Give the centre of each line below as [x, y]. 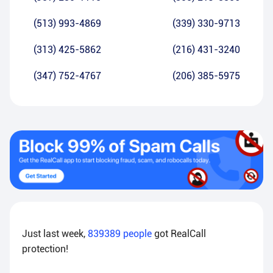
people [137, 234]
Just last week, [55, 234]
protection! [45, 249]
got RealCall [180, 234]
